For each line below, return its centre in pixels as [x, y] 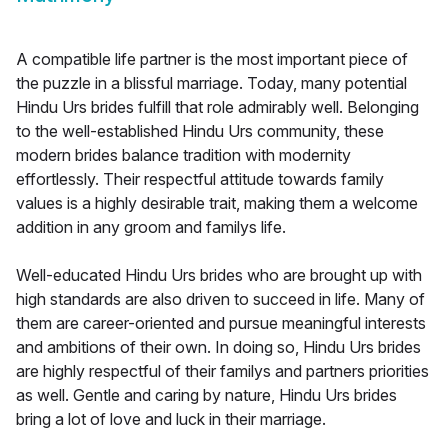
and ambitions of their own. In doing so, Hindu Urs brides [218, 347]
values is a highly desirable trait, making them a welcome [217, 203]
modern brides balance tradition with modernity [183, 155]
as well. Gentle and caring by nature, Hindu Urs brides [206, 395]
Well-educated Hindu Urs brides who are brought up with [219, 275]
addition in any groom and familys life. [151, 227]
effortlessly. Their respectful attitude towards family [200, 179]
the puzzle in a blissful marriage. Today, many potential [211, 83]
